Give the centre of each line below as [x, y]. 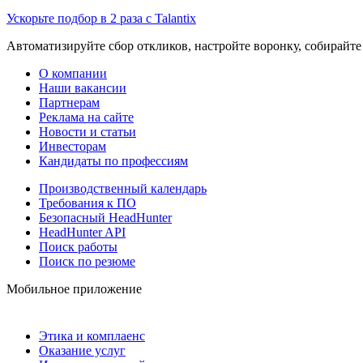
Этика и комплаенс [92, 335]
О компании [73, 73]
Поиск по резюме [87, 261]
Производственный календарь [123, 188]
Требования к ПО [88, 203]
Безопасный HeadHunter [105, 217]
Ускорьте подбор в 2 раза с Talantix [101, 18]
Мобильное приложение [74, 288]
